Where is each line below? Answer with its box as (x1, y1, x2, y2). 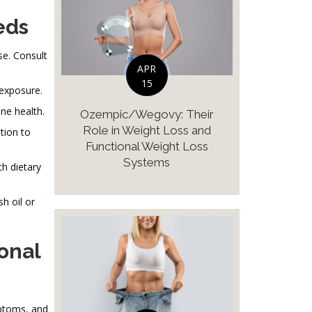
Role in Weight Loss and (82, 123, 211, 137)
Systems (123, 155, 171, 169)
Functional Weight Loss (85, 139, 208, 153)
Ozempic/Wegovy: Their (79, 107, 214, 121)
